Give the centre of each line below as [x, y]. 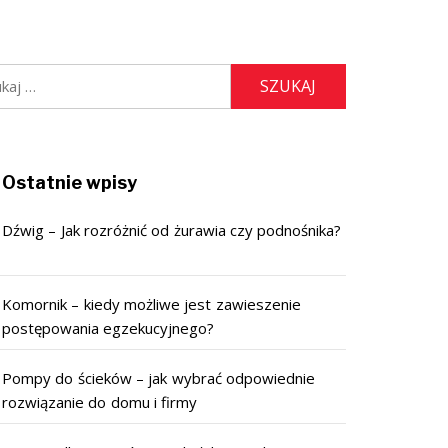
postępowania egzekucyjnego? [108, 327]
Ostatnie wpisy [70, 182]
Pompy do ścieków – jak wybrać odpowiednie [158, 377]
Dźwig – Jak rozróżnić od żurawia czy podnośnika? [172, 229]
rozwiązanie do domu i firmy [100, 401]
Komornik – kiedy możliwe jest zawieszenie [151, 303]
